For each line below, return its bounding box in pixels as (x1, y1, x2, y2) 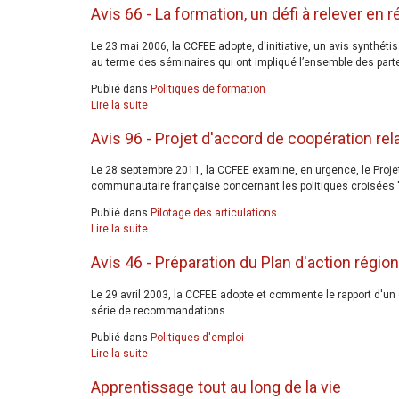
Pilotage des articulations (151, 207, 277, 220)
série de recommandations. (91, 304, 228, 317)
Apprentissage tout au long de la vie (91, 377, 341, 396)
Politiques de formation (151, 82, 265, 95)
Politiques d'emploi (151, 330, 244, 344)
